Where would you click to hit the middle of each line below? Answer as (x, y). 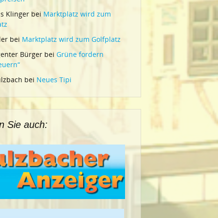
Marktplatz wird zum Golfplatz (71, 39)
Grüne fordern (80, 54)
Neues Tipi (54, 80)
